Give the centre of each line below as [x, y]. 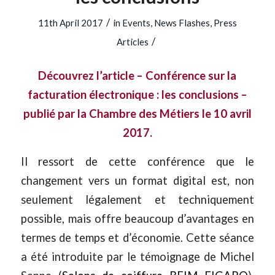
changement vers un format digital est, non [137, 180]
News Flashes [182, 23]
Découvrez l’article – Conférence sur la [137, 75]
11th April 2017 [70, 23]
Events [136, 23]
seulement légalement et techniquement [137, 199]
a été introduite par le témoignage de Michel [137, 256]
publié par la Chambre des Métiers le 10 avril [137, 113]
